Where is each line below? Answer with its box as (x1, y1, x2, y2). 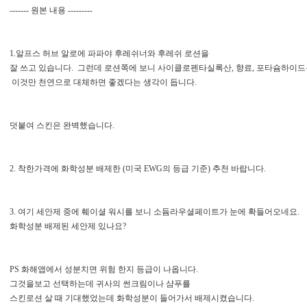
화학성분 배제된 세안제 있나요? (10, 221, 126, 231)
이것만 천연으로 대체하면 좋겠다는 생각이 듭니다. (10, 77, 197, 87)
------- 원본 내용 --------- (10, 5, 93, 15)
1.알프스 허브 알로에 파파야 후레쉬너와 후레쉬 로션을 (10, 49, 209, 58)
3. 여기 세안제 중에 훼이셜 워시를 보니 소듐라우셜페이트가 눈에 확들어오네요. (10, 207, 299, 217)
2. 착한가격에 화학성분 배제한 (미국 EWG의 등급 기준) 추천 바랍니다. (10, 164, 266, 173)
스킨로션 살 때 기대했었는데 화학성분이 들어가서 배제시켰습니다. (10, 293, 258, 303)
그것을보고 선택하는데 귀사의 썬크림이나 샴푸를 (10, 279, 191, 288)
